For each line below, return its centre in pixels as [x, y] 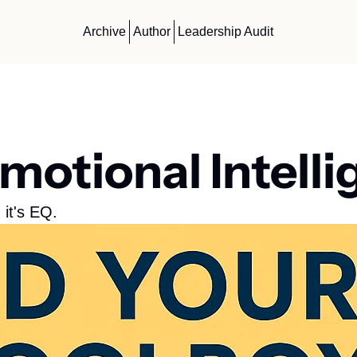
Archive [105, 31]
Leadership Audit [226, 31]
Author [152, 31]
